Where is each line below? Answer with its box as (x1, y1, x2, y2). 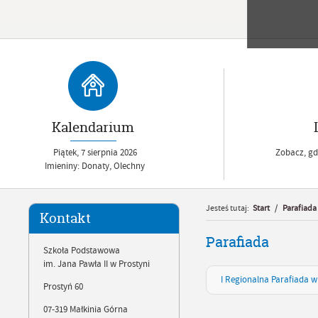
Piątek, (53, 147, 81, 158)
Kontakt (40, 209, 91, 227)
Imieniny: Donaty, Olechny (45, 160, 146, 172)
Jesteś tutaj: (206, 203, 249, 214)
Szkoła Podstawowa (43, 245, 120, 257)
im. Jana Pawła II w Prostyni (43, 258, 150, 270)
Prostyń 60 (43, 281, 83, 293)
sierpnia (87, 147, 118, 158)
